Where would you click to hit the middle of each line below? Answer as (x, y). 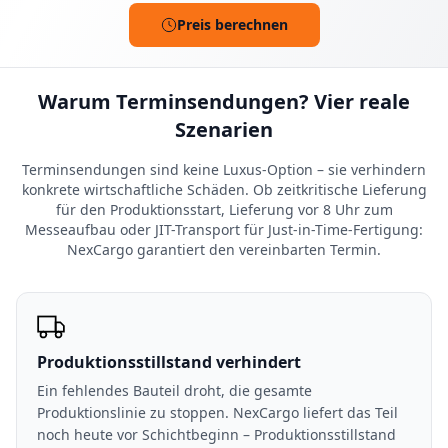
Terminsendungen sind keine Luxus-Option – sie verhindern (224, 169)
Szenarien (224, 129)
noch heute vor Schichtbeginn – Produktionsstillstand (216, 434)
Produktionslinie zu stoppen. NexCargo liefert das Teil (217, 412)
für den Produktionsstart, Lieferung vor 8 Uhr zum (224, 209)
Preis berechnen (232, 24)
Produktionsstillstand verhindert (169, 362)
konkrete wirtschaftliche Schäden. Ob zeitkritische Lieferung (224, 189)
